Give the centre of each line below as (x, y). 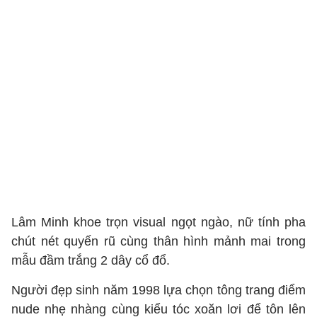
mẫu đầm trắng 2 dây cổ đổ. (91, 260)
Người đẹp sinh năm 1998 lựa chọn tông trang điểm (158, 290)
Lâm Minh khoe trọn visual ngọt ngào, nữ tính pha (158, 222)
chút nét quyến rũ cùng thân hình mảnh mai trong (158, 241)
